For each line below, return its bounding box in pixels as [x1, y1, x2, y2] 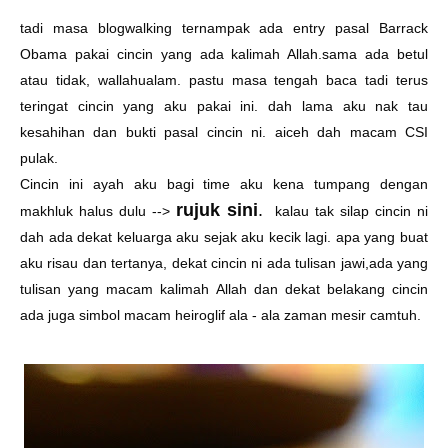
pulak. [20, 150, 62, 166]
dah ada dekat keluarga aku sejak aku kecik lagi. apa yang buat [20, 229, 428, 245]
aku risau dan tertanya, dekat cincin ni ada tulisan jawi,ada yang [20, 255, 428, 271]
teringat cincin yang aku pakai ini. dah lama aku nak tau [20, 98, 428, 114]
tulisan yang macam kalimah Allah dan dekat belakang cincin [20, 281, 428, 297]
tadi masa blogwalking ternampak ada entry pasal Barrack [20, 20, 428, 36]
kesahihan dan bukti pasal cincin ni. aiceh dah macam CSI [20, 124, 428, 140]
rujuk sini [176, 200, 258, 220]
